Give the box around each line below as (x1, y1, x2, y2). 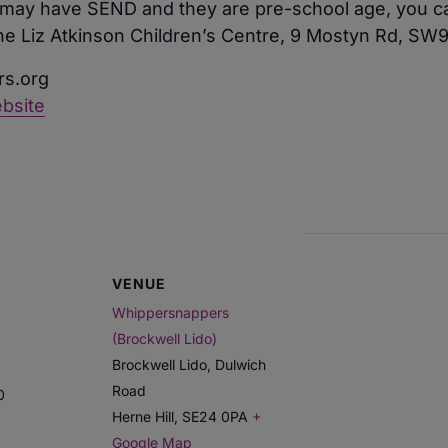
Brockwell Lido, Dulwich (112, 356, 266, 374)
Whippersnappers (112, 304, 229, 322)
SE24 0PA (182, 408, 248, 426)
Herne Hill (112, 408, 174, 426)
